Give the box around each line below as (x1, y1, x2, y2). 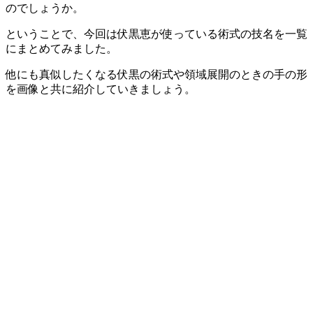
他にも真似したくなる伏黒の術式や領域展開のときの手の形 (6, 68, 307, 80)
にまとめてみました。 (6, 42, 117, 54)
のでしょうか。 (6, 1, 84, 14)
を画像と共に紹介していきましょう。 (6, 82, 196, 95)
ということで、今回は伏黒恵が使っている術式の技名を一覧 (6, 27, 307, 40)
